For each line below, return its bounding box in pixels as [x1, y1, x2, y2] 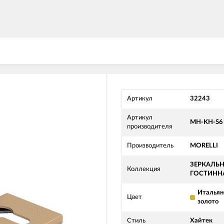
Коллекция [127, 166, 160, 172]
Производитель [127, 142, 173, 149]
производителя [127, 123, 172, 130]
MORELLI [190, 142, 218, 149]
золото [197, 198, 218, 205]
